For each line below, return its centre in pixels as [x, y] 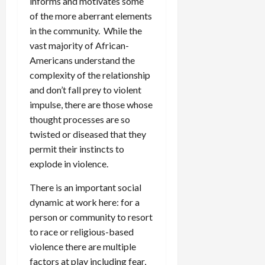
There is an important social [85, 187]
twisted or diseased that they [88, 134]
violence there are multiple [83, 246]
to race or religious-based [82, 231]
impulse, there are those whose [91, 104]
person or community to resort [91, 216]
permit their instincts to [77, 148]
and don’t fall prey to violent [85, 89]
